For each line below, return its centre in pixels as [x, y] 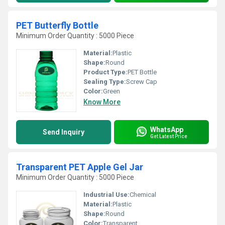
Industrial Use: [106, 195]
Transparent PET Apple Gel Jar [80, 167]
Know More [102, 102]
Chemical [143, 195]
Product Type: [105, 72]
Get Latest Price [169, 136]
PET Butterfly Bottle [57, 25]
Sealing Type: [105, 82]
